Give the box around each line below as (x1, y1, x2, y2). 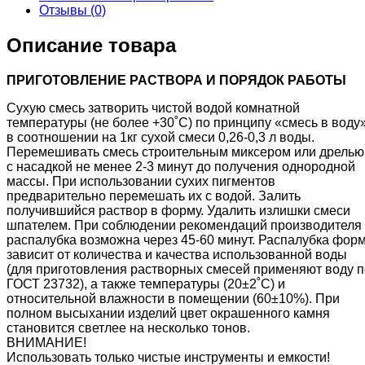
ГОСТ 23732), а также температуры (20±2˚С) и (7, 276, 285, 291)
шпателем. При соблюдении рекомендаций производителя (7, 218, 362, 232)
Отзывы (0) (39, 3, 106, 18)
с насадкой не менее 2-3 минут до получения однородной (7, 159, 355, 174)
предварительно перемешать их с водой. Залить (7, 188, 301, 203)
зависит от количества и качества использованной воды (7, 247, 347, 262)
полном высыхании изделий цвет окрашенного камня (7, 306, 330, 320)
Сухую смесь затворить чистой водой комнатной (7, 100, 300, 115)
